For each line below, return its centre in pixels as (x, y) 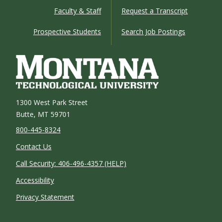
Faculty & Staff (78, 11)
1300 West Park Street (52, 103)
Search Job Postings (153, 31)
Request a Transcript (155, 11)
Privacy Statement (45, 197)
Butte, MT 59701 (43, 114)
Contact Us (34, 147)
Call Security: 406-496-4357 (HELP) (71, 164)
